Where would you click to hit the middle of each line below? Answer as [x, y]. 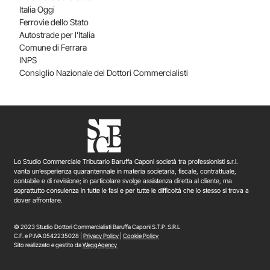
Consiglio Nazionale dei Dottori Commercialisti [104, 72]
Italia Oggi [37, 9]
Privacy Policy [101, 236]
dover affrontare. [39, 200]
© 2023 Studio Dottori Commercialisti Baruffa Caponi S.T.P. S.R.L [97, 227]
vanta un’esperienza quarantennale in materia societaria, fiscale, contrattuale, [125, 171]
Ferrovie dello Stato [54, 22]
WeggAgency [100, 245]
